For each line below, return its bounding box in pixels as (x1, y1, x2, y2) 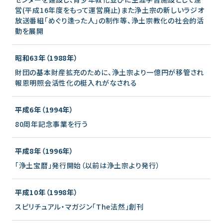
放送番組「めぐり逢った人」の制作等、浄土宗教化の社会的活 (15, 15, 204, 25)
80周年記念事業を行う (15, 118, 88, 129)
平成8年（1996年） (15, 145, 74, 156)
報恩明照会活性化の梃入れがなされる (15, 77, 137, 88)
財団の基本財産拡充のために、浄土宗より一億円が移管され (15, 67, 204, 77)
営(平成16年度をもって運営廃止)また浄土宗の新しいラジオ (15, 4, 205, 15)
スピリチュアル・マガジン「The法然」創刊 (15, 201, 144, 212)
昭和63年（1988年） (15, 52, 78, 63)
